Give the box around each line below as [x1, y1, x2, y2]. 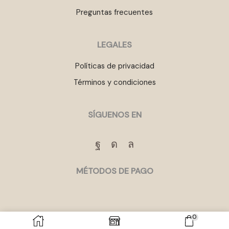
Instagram [113, 145, 161, 158]
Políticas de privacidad [75, 60, 154, 71]
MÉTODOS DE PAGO [76, 166, 153, 177]
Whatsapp [130, 145, 178, 158]
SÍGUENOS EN [87, 109, 142, 121]
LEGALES [97, 39, 132, 51]
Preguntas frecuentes [76, 7, 153, 17]
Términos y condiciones [73, 77, 156, 87]
